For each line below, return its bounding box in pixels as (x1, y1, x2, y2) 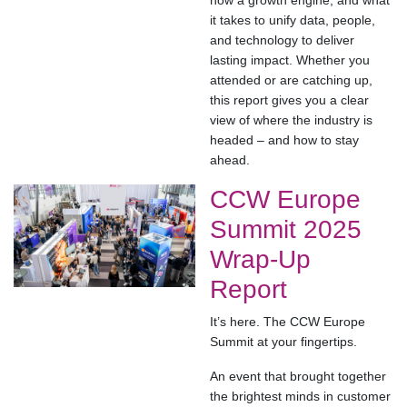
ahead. (210, 153, 250, 168)
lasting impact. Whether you (210, 53, 370, 68)
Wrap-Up (210, 245, 311, 274)
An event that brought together (210, 369, 386, 384)
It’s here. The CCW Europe (210, 314, 365, 330)
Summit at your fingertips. (210, 334, 357, 350)
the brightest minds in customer (210, 389, 391, 404)
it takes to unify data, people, (210, 13, 375, 28)
